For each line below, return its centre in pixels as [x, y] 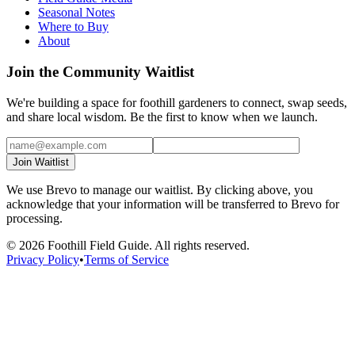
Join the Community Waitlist [100, 72]
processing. [34, 218]
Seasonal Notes [76, 13]
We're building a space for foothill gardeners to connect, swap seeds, [177, 102]
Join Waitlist [41, 162]
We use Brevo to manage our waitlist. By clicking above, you [160, 189]
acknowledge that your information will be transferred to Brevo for [173, 204]
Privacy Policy [43, 259]
